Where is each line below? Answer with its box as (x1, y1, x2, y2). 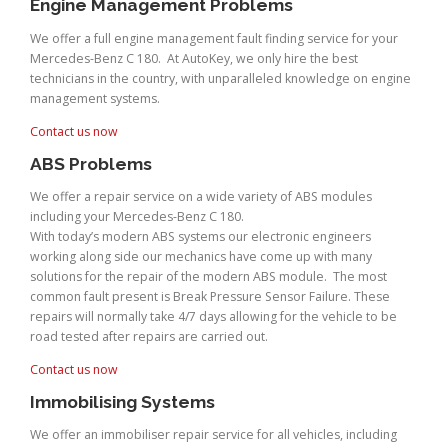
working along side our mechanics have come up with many (30, 247, 372, 265)
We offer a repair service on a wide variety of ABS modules (30, 187, 372, 205)
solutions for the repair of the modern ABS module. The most (30, 267, 387, 285)
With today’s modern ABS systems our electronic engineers (30, 227, 371, 245)
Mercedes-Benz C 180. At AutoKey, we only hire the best (30, 49, 358, 67)
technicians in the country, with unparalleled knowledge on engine (30, 69, 411, 87)
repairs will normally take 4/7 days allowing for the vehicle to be (30, 307, 397, 325)
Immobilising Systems (30, 392, 215, 413)
